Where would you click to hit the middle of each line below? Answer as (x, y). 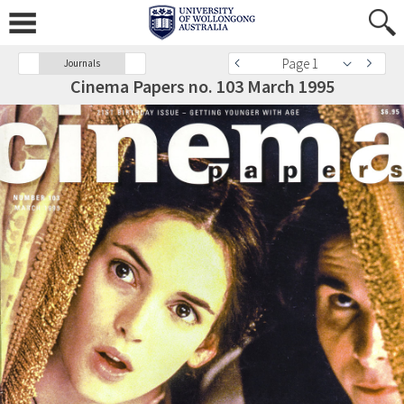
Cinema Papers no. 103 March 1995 (202, 86)
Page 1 (300, 64)
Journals (82, 63)
